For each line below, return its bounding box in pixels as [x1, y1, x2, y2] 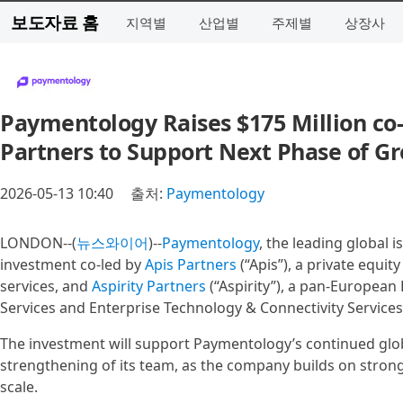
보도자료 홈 [11, 11, 98, 33]
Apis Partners [145, 255, 237, 274]
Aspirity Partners [92, 276, 206, 296]
